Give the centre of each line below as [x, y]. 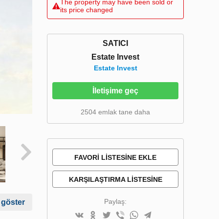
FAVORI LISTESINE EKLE [115, 157]
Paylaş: [115, 201]
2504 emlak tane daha [115, 112]
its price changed [87, 10]
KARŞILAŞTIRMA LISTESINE [115, 179]
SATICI [115, 43]
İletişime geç [115, 91]
